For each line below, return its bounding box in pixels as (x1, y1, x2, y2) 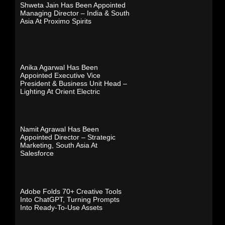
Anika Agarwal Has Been (20, 63, 98, 71)
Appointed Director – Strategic (20, 133, 116, 142)
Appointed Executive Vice (20, 71, 100, 79)
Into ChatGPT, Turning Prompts (20, 195, 120, 203)
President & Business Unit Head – (20, 79, 127, 87)
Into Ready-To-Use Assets (20, 203, 102, 211)
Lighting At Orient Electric (20, 87, 100, 95)
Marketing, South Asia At (20, 141, 97, 150)
